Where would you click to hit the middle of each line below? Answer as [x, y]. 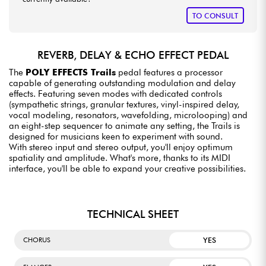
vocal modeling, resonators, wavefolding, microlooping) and [128, 115]
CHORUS [37, 240]
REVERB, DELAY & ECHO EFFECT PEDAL [133, 55]
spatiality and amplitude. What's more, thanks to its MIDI [120, 158]
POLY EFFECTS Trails [71, 73]
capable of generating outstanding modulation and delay [122, 83]
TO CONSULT [215, 15]
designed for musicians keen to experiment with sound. [116, 137]
